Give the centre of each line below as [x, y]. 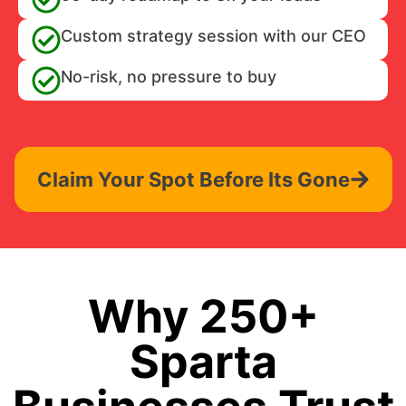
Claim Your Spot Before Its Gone [193, 180]
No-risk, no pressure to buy [169, 77]
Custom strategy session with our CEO [213, 36]
